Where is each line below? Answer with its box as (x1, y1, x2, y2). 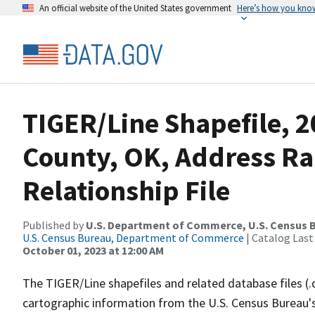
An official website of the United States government (39, 2, 231, 13)
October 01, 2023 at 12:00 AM (22, 243, 164, 257)
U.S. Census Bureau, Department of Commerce (22, 231, 244, 245)
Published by (22, 218, 86, 232)
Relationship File (22, 173, 230, 208)
